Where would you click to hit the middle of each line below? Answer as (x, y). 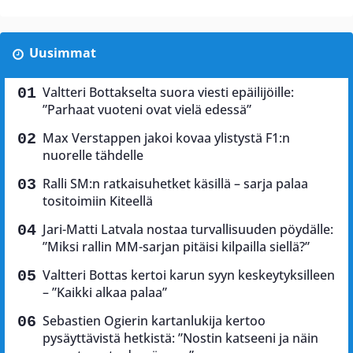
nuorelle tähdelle (93, 155)
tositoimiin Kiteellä (98, 201)
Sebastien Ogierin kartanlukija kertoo (154, 321)
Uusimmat (62, 53)
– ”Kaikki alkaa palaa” (105, 292)
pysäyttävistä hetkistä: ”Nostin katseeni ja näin (180, 338)
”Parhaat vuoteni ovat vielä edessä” (147, 110)
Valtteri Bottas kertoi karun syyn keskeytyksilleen (189, 275)
